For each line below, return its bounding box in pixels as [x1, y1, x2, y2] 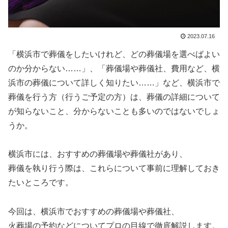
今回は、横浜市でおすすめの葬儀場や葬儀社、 [8, 207, 179, 216]
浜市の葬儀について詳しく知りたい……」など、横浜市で [8, 78, 220, 87]
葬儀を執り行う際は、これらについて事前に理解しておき [8, 164, 220, 173]
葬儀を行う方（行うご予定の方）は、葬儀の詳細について [8, 92, 220, 101]
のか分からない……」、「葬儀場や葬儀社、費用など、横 [8, 64, 220, 73]
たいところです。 [8, 178, 73, 187]
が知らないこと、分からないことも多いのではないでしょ [8, 106, 220, 116]
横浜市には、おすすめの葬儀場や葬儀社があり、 [8, 150, 187, 159]
